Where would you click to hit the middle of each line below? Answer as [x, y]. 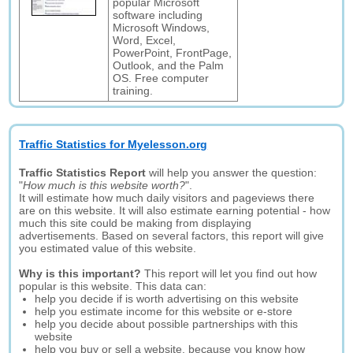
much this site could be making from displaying [136, 223]
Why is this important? [80, 273]
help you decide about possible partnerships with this [167, 324]
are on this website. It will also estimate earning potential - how [175, 210]
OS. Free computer [161, 78]
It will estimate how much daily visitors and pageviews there [167, 198]
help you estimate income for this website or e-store [164, 311]
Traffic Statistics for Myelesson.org [113, 144]
